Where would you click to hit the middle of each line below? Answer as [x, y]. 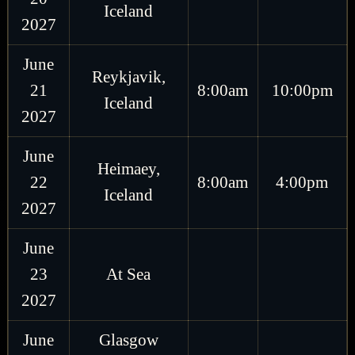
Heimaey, [128, 168]
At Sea [129, 274]
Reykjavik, [128, 76]
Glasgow [128, 340]
